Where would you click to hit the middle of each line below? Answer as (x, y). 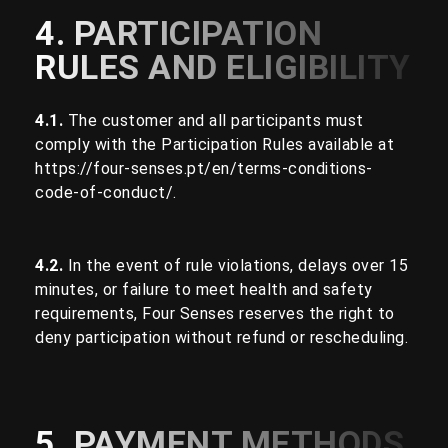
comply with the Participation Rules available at (214, 144)
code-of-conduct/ (104, 192)
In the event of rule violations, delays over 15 (237, 266)
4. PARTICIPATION (178, 32)
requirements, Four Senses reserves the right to (215, 314)
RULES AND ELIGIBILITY (223, 66)
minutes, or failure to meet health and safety (204, 290)
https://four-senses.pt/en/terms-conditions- (204, 168)
